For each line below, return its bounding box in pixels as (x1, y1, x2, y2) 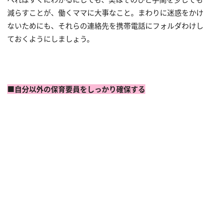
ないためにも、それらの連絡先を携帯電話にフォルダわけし (7, 21, 203, 31)
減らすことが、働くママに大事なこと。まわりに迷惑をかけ (7, 8, 203, 17)
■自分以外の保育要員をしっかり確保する (7, 84, 145, 94)
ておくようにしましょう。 (7, 34, 94, 44)
